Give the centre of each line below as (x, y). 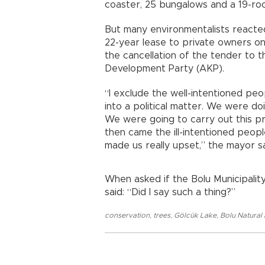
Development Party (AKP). (167, 69)
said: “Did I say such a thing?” (170, 192)
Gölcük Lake (195, 215)
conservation (127, 215)
